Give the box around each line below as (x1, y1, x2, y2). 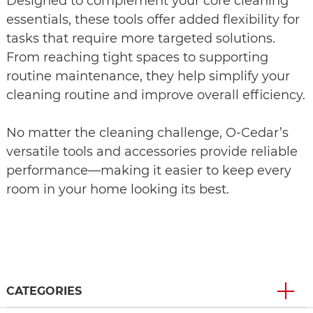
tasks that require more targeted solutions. (6, 31, 275, 47)
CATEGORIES (6, 284, 82, 298)
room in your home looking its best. (6, 182, 229, 198)
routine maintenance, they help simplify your (6, 68, 290, 85)
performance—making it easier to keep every (6, 163, 291, 179)
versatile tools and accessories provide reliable (6, 144, 298, 160)
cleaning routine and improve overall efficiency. (6, 87, 305, 103)
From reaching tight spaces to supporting (6, 50, 268, 66)
